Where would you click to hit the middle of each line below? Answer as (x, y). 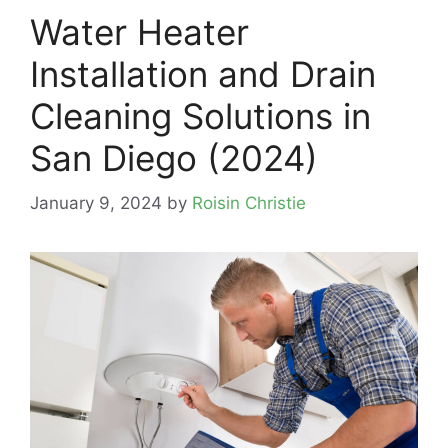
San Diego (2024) (174, 158)
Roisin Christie (249, 202)
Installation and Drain (203, 74)
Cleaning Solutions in (200, 116)
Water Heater (139, 32)
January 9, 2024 (96, 202)
